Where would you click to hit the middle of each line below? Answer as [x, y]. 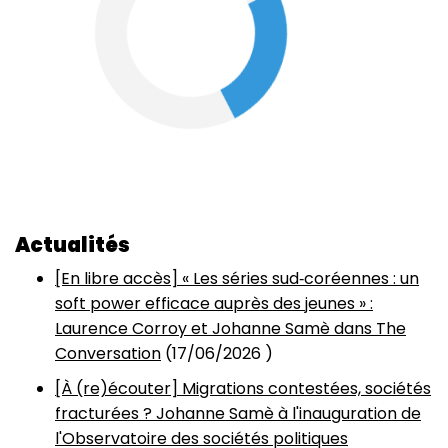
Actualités [72, 245]
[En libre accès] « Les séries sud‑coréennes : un [237, 278]
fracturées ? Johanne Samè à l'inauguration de [238, 413]
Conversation [108, 353]
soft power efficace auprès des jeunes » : [214, 303]
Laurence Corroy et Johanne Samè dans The [230, 328]
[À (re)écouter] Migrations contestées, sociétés [243, 388]
